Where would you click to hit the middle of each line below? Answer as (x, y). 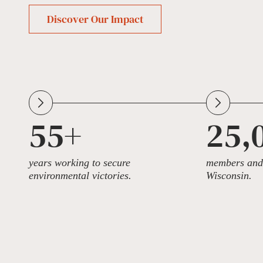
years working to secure (80, 162)
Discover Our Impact (95, 19)
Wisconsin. (229, 175)
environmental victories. (80, 175)
